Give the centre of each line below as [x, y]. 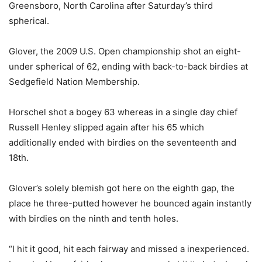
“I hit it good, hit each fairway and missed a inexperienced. [129, 249]
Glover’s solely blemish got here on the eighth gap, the [122, 188]
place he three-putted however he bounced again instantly [130, 203]
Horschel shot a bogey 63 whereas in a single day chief [123, 112]
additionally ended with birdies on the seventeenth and [123, 142]
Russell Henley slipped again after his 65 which [106, 127]
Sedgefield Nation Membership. [74, 81]
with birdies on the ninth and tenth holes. [94, 218]
